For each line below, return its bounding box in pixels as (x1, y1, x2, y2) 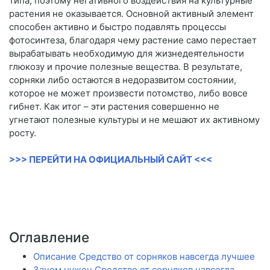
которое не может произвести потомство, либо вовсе (9, 87, 248, 99)
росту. (9, 127, 36, 139)
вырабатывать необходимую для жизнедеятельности (9, 48, 244, 60)
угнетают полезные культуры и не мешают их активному (9, 114, 260, 126)
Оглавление (9, 229, 89, 246)
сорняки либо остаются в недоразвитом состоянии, (9, 74, 236, 86)
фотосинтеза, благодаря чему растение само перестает (9, 34, 257, 46)
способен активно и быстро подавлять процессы (9, 21, 226, 33)
